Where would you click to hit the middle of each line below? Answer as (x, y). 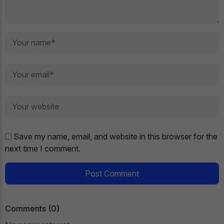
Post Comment (112, 173)
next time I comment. (43, 148)
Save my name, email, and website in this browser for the (115, 136)
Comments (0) (32, 208)
